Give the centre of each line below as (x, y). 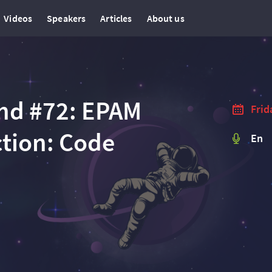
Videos (18, 18)
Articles (116, 18)
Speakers (66, 18)
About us (165, 18)
